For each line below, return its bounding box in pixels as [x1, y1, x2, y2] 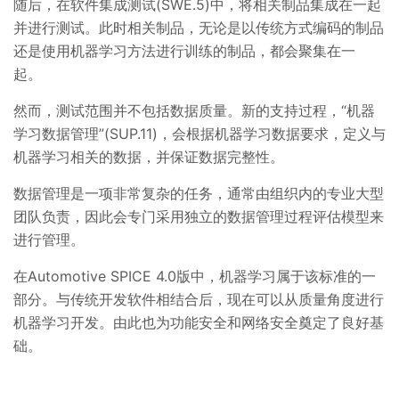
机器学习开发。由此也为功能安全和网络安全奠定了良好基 [13, 313, 384, 331]
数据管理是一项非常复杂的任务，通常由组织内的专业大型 [13, 183, 384, 202]
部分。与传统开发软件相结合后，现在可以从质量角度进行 [13, 289, 384, 308]
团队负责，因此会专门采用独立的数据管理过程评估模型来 [13, 207, 384, 225]
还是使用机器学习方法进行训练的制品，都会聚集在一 [13, 41, 355, 60]
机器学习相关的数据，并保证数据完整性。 [13, 147, 289, 166]
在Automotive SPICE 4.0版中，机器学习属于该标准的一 [13, 266, 376, 285]
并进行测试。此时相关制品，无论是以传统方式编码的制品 [13, 18, 384, 37]
